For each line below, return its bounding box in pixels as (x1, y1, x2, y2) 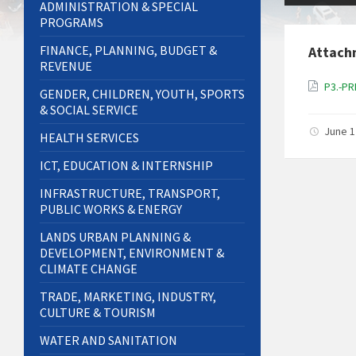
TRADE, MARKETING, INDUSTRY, (40, 288, 216, 305)
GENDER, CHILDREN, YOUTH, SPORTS (40, 86, 245, 103)
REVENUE (40, 58, 92, 75)
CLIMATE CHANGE (40, 261, 137, 277)
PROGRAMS (40, 14, 103, 31)
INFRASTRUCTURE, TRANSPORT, (40, 185, 220, 202)
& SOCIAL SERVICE (40, 102, 138, 118)
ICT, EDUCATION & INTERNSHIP (40, 157, 213, 174)
